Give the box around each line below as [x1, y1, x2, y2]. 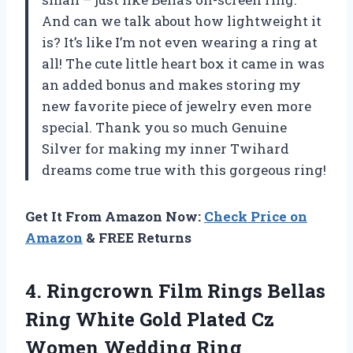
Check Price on [204, 207, 307, 226]
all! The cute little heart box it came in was [42, 54, 325, 73]
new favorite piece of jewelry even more [42, 97, 311, 116]
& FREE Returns [83, 229, 191, 247]
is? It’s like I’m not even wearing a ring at [42, 33, 318, 52]
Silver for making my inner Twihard [42, 139, 289, 158]
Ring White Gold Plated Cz [25, 307, 274, 333]
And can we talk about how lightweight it [42, 12, 321, 31]
